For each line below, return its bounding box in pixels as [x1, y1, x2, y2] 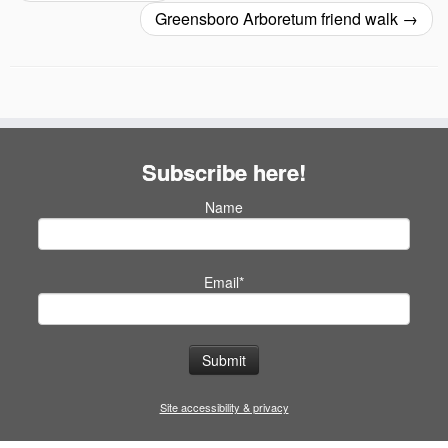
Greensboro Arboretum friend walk [155, 6, 402, 30]
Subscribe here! [142, 155, 306, 188]
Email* [204, 271, 244, 292]
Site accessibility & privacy [159, 399, 289, 416]
